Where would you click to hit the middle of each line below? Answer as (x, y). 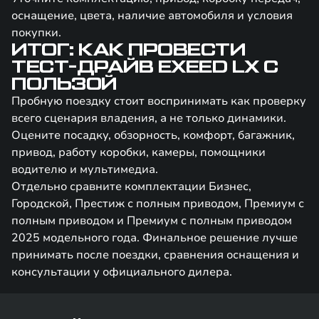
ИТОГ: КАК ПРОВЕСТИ (129, 50)
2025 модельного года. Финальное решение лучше (155, 238)
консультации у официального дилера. (122, 272)
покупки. (36, 33)
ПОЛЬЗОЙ (64, 84)
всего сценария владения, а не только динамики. (149, 118)
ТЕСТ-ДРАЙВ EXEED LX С (145, 67)
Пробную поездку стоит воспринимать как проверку (159, 101)
